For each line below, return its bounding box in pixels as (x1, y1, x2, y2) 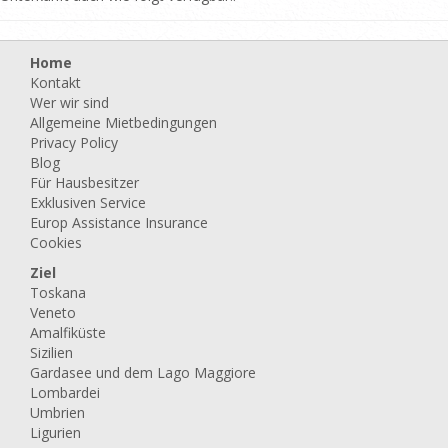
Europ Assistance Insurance (30, 213, 208, 233)
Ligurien (30, 423, 81, 443)
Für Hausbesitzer (30, 173, 139, 193)
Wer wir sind (30, 93, 109, 113)
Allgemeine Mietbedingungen (30, 113, 217, 133)
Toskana (30, 283, 86, 303)
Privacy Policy (30, 133, 118, 153)
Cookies (30, 233, 82, 253)
